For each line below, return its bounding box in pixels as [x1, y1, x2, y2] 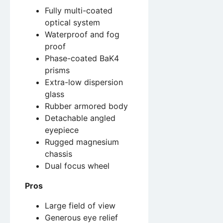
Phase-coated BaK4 [45, 53, 119, 64]
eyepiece [45, 125, 79, 135]
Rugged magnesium [45, 137, 119, 147]
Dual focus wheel [45, 161, 110, 171]
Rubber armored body [45, 101, 128, 111]
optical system [45, 17, 100, 28]
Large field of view [45, 201, 115, 211]
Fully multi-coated [45, 5, 112, 16]
